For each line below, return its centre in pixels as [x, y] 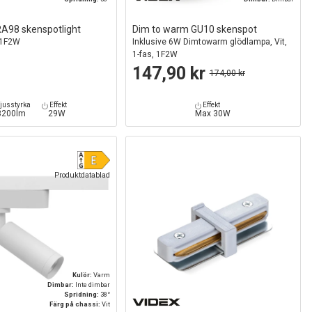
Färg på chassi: [75, 304]
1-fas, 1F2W [155, 55]
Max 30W [213, 114]
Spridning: [82, 294]
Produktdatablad [82, 175]
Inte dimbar [92, 284]
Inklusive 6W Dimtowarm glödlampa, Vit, [209, 42]
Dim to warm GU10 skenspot [194, 30]
